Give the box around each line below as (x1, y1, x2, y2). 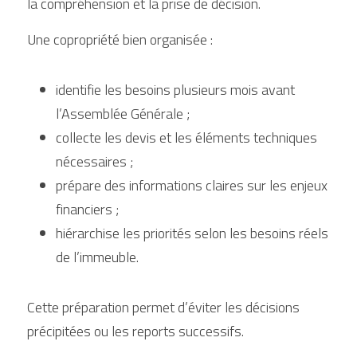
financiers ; (56, 198, 119, 220)
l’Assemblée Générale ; (56, 103, 190, 124)
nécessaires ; (56, 151, 133, 172)
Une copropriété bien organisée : (27, 29, 213, 50)
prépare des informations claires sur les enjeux (56, 175, 328, 196)
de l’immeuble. (56, 246, 139, 268)
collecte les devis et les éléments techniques (56, 127, 317, 148)
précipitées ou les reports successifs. (27, 320, 244, 342)
